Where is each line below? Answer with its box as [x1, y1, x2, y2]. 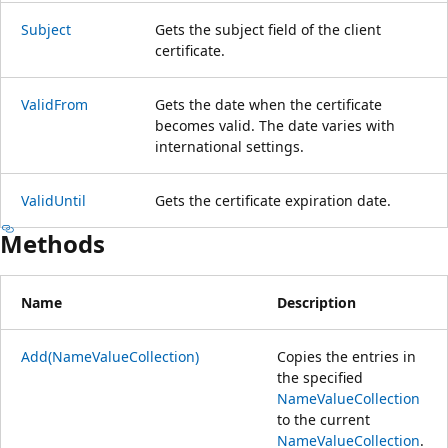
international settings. [155, 136, 304, 156]
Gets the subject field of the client [155, 19, 381, 39]
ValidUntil [21, 190, 86, 210]
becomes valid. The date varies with [155, 115, 395, 135]
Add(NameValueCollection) [21, 346, 199, 366]
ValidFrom [21, 94, 88, 114]
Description [277, 292, 356, 312]
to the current [277, 409, 370, 429]
